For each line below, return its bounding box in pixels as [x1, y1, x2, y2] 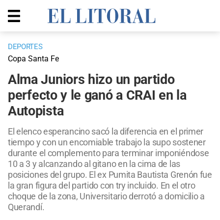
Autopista [8, 103, 64, 119]
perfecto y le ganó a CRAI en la [8, 87, 187, 104]
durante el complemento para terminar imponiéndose [8, 148, 209, 159]
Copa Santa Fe [8, 54, 59, 64]
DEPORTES [8, 42, 43, 52]
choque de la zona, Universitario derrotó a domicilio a [8, 191, 205, 202]
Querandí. [8, 202, 45, 213]
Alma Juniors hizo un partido [8, 72, 175, 88]
